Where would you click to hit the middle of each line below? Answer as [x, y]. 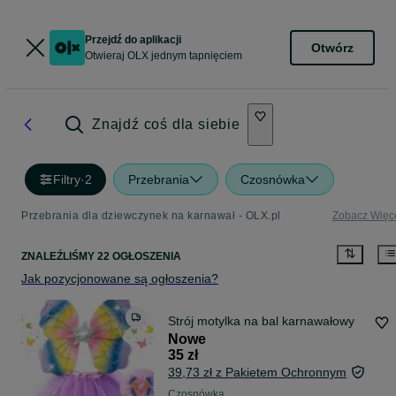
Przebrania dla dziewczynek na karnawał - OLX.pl [151, 216]
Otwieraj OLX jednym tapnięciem [164, 56]
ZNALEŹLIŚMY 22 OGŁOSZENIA [101, 257]
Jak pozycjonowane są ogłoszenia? [120, 279]
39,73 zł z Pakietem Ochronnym [257, 373]
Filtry [67, 179]
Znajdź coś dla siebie [166, 124]
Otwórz [332, 47]
